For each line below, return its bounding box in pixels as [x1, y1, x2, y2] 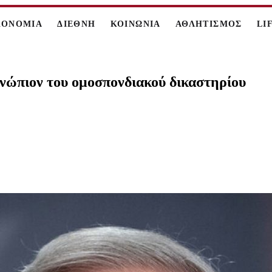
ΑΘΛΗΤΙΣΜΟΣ [175, 19, 242, 29]
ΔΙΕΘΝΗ [57, 19, 96, 29]
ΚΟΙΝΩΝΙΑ [110, 19, 161, 29]
